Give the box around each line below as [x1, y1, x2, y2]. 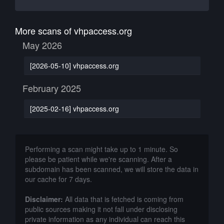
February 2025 [22, 81, 81, 94]
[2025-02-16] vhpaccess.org [29, 103, 119, 113]
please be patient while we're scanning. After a [25, 154, 172, 164]
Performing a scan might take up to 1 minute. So [25, 144, 178, 154]
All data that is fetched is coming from [63, 194, 183, 204]
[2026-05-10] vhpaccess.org [29, 60, 119, 70]
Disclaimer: [25, 194, 63, 204]
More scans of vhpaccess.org [15, 24, 132, 37]
